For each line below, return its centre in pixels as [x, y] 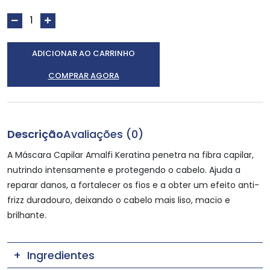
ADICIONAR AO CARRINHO [83, 53]
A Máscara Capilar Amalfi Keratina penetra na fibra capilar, [130, 155]
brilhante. [27, 215]
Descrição [35, 134]
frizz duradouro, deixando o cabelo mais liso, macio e [119, 200]
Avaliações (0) [103, 134]
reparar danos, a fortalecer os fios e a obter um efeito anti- [133, 185]
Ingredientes [61, 255]
